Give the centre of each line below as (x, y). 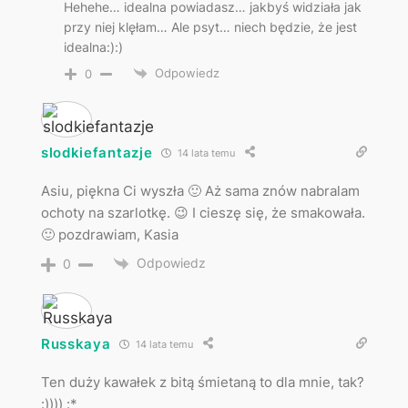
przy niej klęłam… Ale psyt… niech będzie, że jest (210, 26)
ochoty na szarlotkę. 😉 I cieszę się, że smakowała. (203, 213)
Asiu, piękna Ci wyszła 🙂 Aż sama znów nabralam (200, 191)
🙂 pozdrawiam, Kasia (109, 235)
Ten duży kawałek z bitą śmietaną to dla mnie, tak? (202, 382)
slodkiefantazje (97, 152)
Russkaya (76, 343)
